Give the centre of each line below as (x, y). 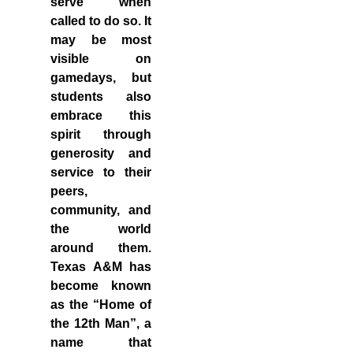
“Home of (122, 305)
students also (101, 97)
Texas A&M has (101, 267)
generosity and (101, 153)
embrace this (101, 115)
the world (101, 229)
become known (101, 286)
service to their (101, 172)
